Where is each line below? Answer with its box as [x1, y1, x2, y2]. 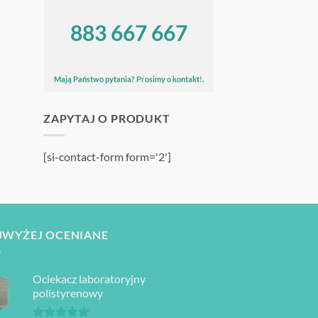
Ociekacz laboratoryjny [33, 271, 146, 285]
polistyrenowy [33, 285, 103, 300]
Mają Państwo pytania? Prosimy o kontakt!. [53, 75, 204, 84]
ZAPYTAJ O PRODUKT [43, 111, 170, 125]
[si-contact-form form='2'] [43, 150, 171, 164]
